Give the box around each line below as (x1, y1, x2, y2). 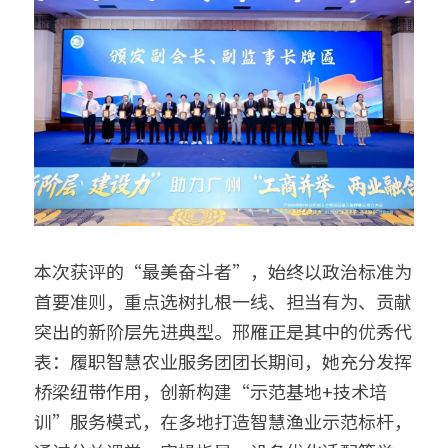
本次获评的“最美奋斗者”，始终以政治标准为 (34, 257, 412, 284)
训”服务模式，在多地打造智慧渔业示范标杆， (34, 407, 412, 434)
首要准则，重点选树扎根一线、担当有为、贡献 (34, 287, 412, 314)
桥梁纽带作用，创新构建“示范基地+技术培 (34, 377, 387, 404)
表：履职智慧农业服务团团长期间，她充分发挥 (34, 347, 412, 374)
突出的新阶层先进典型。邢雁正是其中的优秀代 (34, 317, 412, 344)
